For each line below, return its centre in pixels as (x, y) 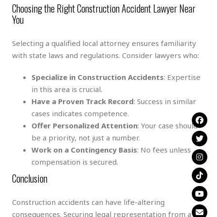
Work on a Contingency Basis (84, 149)
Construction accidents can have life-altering (88, 202)
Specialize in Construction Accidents (98, 77)
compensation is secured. (75, 162)
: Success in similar (165, 101)
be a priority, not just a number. (86, 137)
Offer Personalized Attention (85, 125)
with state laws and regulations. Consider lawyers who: (106, 55)
